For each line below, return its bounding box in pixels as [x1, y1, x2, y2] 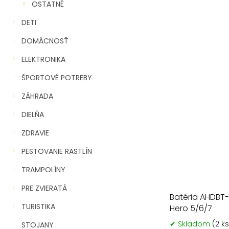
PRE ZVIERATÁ [21, 183, 67, 193]
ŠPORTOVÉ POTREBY [21, 73, 92, 83]
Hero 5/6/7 [170, 202, 212, 214]
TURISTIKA [21, 201, 55, 212]
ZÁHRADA [21, 91, 53, 101]
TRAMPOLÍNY [21, 165, 65, 175]
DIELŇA [21, 109, 44, 120]
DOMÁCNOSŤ [21, 36, 68, 46]
